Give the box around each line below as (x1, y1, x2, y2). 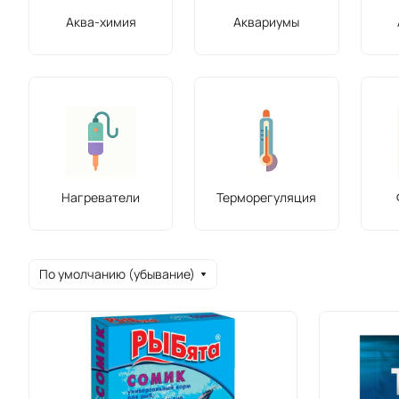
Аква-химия (65, 13, 136, 30)
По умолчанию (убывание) (39, 265, 195, 282)
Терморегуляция (216, 189, 317, 206)
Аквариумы (233, 13, 300, 30)
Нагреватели (61, 189, 141, 206)
